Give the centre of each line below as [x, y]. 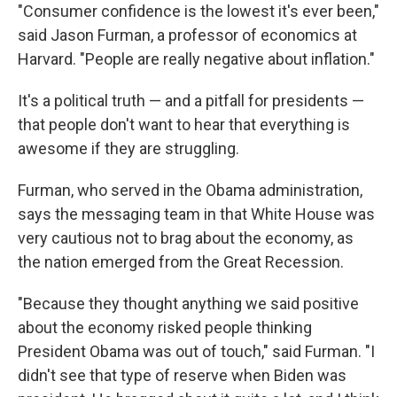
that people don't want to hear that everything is [184, 125]
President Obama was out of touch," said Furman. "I [196, 351]
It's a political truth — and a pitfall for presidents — [191, 101]
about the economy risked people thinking [165, 327]
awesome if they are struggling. [128, 148]
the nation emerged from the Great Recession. [181, 262]
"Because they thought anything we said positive [188, 304]
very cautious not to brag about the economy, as [186, 238]
